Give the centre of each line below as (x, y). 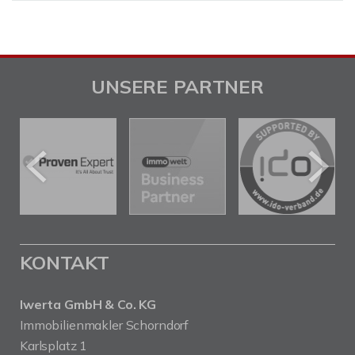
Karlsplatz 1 (54, 345)
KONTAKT (65, 262)
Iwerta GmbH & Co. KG (88, 304)
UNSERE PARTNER (177, 86)
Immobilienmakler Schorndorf (105, 325)
